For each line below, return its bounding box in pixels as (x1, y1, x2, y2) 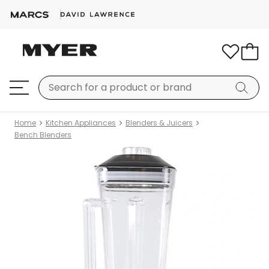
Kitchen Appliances (46, 118, 116, 128)
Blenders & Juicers (125, 118, 193, 128)
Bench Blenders (14, 130, 71, 140)
